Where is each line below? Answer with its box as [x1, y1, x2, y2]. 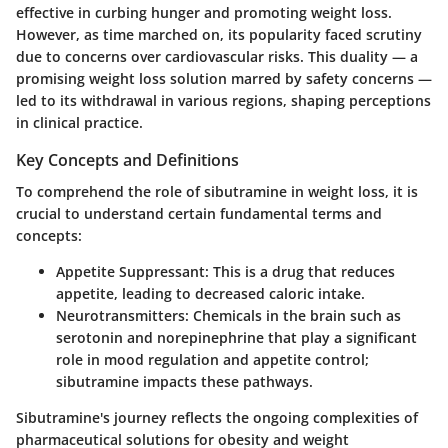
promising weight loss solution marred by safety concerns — [16, 69, 432, 89]
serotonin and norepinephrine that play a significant [56, 328, 417, 348]
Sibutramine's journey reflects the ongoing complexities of [16, 408, 418, 428]
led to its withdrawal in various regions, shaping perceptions [16, 91, 431, 111]
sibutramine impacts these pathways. [56, 372, 313, 392]
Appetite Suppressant [56, 262, 205, 282]
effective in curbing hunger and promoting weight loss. [16, 3, 392, 23]
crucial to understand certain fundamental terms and [16, 204, 382, 224]
